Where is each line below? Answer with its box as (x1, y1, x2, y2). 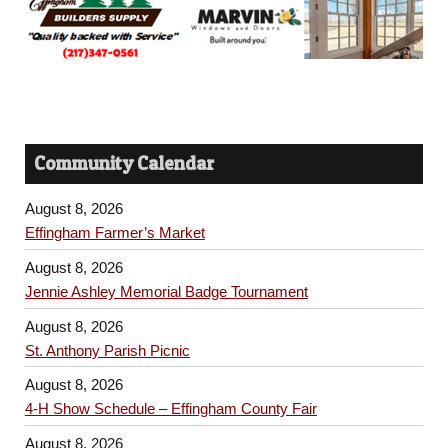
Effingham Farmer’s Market (24, 224, 205, 242)
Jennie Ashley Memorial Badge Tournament (24, 282, 308, 300)
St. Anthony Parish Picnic (24, 341, 190, 359)
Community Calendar (34, 151, 215, 175)
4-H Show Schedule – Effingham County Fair (24, 400, 317, 418)
